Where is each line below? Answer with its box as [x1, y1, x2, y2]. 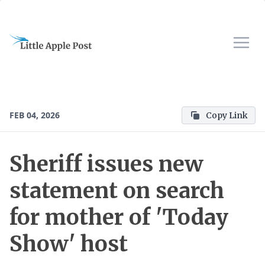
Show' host [9, 231, 128, 257]
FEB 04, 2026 [9, 109, 60, 121]
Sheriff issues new [9, 151, 203, 177]
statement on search [9, 177, 224, 204]
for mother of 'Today [9, 204, 228, 231]
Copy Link [206, 110, 248, 121]
